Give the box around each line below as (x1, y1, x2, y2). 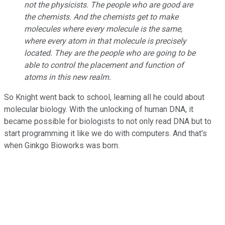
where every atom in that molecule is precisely (24, 36, 186, 46)
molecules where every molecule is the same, (24, 24, 182, 34)
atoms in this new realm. (24, 72, 119, 82)
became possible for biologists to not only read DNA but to (4, 116, 211, 126)
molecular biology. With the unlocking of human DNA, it (4, 104, 193, 114)
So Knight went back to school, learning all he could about (4, 92, 204, 102)
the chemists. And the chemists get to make (24, 12, 178, 22)
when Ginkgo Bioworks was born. (4, 140, 120, 150)
